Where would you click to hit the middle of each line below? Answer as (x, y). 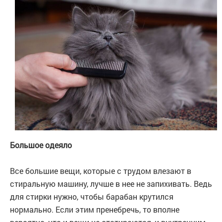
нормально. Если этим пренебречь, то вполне (95, 210)
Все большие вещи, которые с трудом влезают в (101, 171)
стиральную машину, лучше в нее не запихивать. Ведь (111, 184)
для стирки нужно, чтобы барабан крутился (92, 197)
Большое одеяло (41, 145)
